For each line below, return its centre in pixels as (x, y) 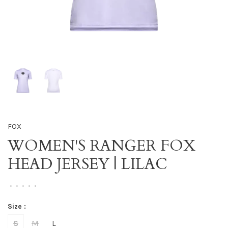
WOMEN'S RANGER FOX (102, 146)
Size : (17, 206)
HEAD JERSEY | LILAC (88, 164)
